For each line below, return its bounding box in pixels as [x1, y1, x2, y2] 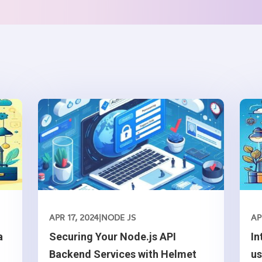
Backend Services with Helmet [49, 248, 196, 261]
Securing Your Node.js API [49, 230, 176, 243]
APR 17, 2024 [49, 212, 99, 223]
